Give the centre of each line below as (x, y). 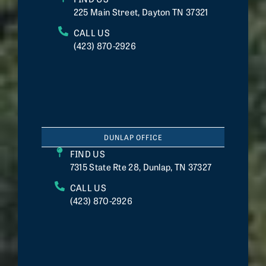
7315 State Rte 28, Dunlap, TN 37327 (141, 166)
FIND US (87, 153)
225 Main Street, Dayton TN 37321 (141, 11)
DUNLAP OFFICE (133, 137)
